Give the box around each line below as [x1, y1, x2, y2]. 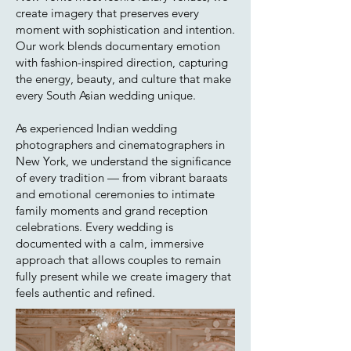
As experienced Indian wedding [16, 121, 177, 136]
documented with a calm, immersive [16, 236, 204, 251]
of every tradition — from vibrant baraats [16, 170, 227, 185]
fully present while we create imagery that [16, 269, 231, 284]
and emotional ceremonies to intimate [16, 186, 215, 201]
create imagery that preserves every [16, 5, 199, 20]
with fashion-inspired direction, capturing [16, 55, 228, 70]
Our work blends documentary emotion [16, 38, 220, 53]
